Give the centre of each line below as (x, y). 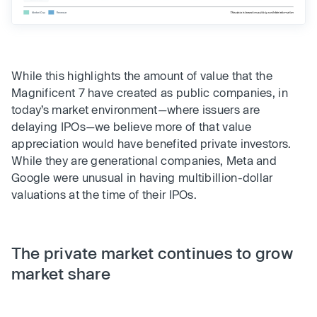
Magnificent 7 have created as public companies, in (150, 93)
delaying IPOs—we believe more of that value (131, 127)
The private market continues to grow (152, 253)
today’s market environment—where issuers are (136, 110)
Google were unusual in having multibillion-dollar (142, 178)
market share (61, 273)
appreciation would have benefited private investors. (151, 144)
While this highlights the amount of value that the (142, 76)
